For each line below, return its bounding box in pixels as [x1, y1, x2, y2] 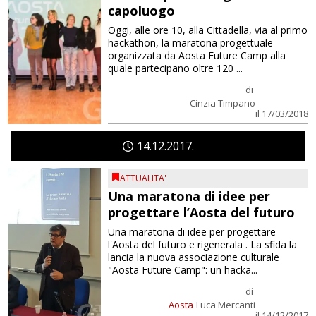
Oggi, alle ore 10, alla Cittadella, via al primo [108, 23, 308, 37]
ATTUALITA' [120, 172, 167, 184]
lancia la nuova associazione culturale [108, 250, 280, 264]
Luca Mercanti [195, 298, 255, 311]
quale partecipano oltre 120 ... [108, 61, 243, 75]
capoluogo [108, 2, 176, 19]
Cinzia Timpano [189, 97, 255, 109]
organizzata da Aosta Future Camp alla [108, 49, 286, 62]
